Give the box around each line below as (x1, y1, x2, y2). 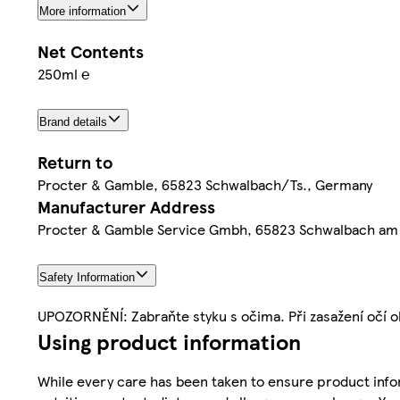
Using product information (37, 325, 301, 356)
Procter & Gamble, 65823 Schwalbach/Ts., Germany (37, 173, 372, 195)
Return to (37, 149, 112, 174)
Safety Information (39, 270, 135, 284)
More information (39, 4, 126, 19)
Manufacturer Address (37, 194, 215, 219)
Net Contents (37, 39, 144, 64)
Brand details (39, 114, 107, 129)
